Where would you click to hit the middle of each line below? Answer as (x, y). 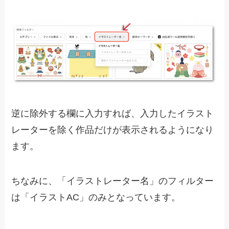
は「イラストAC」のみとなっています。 (96, 198)
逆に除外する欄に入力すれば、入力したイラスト (113, 114)
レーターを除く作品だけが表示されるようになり (113, 130)
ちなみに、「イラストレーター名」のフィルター (113, 181)
